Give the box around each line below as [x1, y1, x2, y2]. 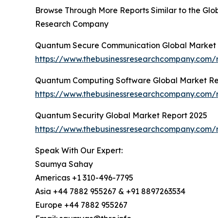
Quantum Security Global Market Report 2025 [35, 110, 207, 121]
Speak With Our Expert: [35, 145, 123, 156]
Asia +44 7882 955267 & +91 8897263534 [35, 186, 185, 197]
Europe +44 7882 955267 [35, 200, 127, 210]
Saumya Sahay [35, 159, 93, 169]
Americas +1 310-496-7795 [35, 173, 133, 183]
